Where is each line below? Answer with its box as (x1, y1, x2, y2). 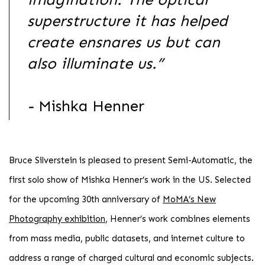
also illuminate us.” (27, 54, 163, 73)
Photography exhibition (9, 213, 105, 224)
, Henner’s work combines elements (105, 213, 250, 224)
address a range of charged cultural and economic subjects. (9, 252, 254, 263)
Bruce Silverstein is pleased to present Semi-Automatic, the (9, 154, 253, 166)
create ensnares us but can (27, 33, 220, 52)
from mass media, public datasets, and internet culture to (9, 232, 245, 244)
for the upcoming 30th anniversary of (9, 193, 163, 205)
